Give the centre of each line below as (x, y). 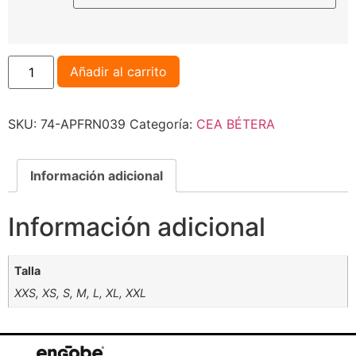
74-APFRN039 (83, 124)
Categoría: (163, 124)
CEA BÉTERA (236, 124)
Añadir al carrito (119, 71)
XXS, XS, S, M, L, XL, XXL (81, 292)
